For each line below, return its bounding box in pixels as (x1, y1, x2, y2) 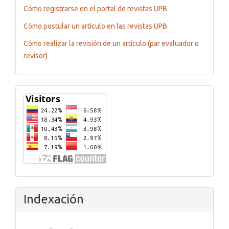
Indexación (24, 192, 84, 206)
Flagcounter (23, 90, 64, 99)
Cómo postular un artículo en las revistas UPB (24, 21, 167, 30)
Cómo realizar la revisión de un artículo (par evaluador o (24, 39, 199, 48)
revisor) (24, 51, 48, 60)
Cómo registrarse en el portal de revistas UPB (24, 4, 167, 13)
